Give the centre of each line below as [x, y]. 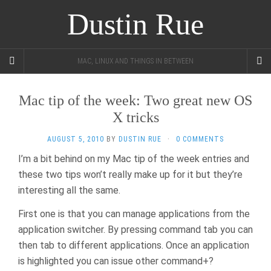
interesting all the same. [69, 190]
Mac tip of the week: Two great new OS [135, 100]
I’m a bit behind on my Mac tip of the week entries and [134, 159]
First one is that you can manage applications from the [134, 214]
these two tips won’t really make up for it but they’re [130, 175]
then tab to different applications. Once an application [134, 245]
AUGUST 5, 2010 [76, 139]
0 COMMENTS [200, 139]
